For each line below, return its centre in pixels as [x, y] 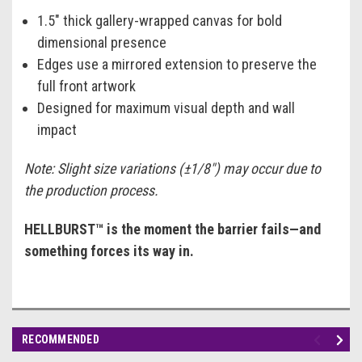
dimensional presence [102, 42]
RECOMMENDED [61, 339]
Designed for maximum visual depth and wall [166, 107]
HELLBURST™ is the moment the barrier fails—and [173, 229]
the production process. [91, 190]
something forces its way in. [109, 250]
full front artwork [87, 86]
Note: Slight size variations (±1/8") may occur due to [173, 168]
